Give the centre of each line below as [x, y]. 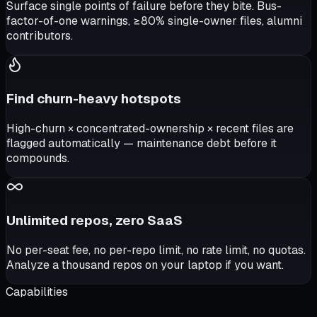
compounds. [38, 158]
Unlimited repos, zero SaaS [94, 221]
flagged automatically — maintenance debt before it [142, 143]
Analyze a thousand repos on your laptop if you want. [145, 265]
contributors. [40, 36]
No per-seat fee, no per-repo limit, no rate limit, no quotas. [156, 250]
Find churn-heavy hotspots [94, 98]
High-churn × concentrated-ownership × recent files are [150, 128]
